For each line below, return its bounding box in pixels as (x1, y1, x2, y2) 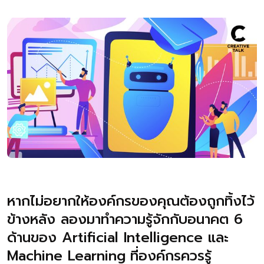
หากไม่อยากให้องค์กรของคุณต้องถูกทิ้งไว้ (7, 190, 255, 212)
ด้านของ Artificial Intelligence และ (7, 227, 229, 249)
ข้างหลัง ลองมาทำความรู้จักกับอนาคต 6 (7, 209, 243, 230)
